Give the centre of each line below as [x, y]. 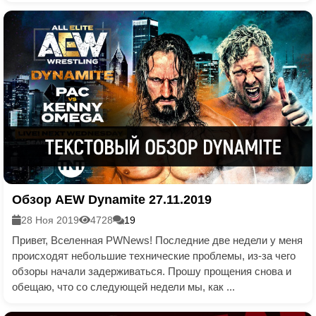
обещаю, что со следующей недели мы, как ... [123, 287]
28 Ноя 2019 [50, 220]
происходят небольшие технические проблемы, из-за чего [154, 256]
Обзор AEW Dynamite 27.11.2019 [112, 200]
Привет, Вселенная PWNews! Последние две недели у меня [157, 241]
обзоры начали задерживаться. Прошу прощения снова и [152, 272]
